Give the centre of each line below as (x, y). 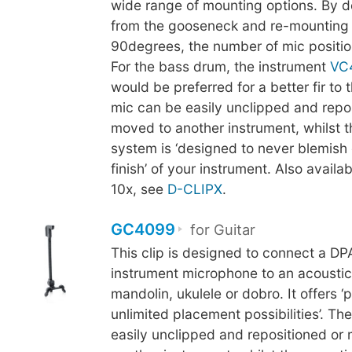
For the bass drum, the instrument (220, 66)
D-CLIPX (194, 189)
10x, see (139, 189)
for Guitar (221, 230)
